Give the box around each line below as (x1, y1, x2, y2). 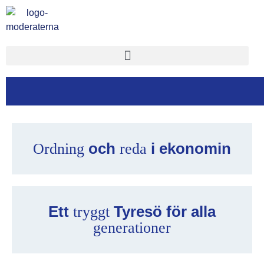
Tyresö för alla (114, 203, 216, 220)
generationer (93, 219, 171, 236)
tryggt (73, 203, 110, 220)
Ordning (33, 140, 84, 157)
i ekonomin (151, 140, 231, 157)
